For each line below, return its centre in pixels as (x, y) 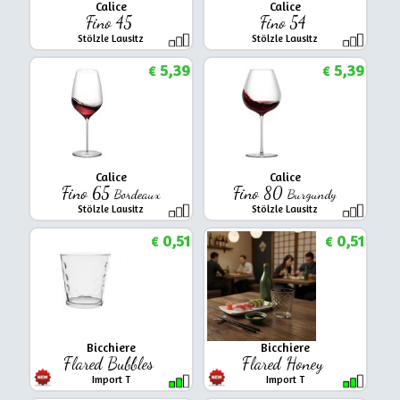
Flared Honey (285, 363)
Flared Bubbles (111, 363)
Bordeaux (137, 194)
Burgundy (312, 194)
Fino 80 (261, 192)
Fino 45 (111, 22)
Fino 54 (285, 22)
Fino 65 (88, 192)
